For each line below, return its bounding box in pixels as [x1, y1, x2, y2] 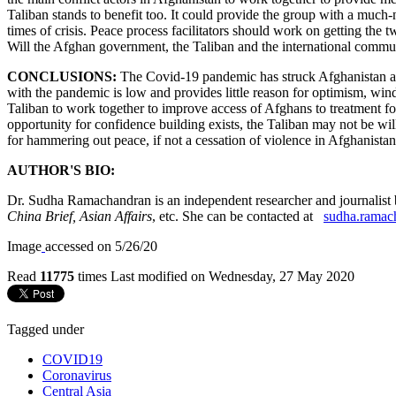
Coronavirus [42, 367, 111, 383]
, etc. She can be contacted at [152, 208, 320, 224]
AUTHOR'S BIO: [7, 162, 118, 178]
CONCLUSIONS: [7, 68, 120, 84]
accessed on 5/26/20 [45, 238, 157, 254]
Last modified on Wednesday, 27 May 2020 [110, 268, 354, 284]
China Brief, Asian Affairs [7, 208, 152, 224]
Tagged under [7, 321, 84, 337]
